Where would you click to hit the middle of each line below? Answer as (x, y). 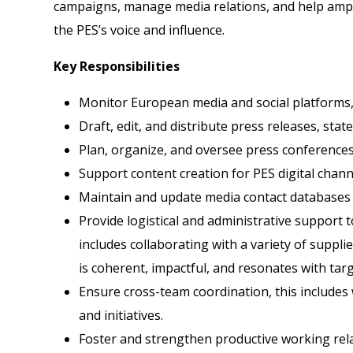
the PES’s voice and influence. (139, 30)
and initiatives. (121, 315)
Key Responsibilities (117, 66)
